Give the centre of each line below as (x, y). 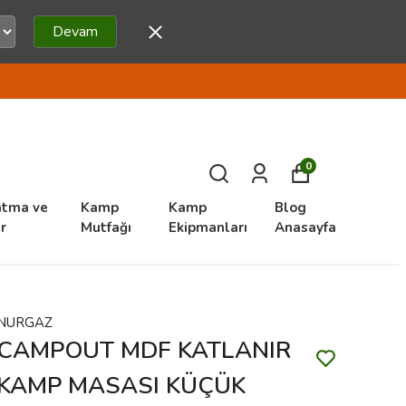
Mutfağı (106, 227)
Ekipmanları (208, 227)
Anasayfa (305, 227)
